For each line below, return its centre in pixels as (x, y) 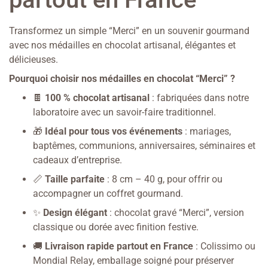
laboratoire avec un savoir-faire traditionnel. (124, 112)
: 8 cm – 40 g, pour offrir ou (164, 179)
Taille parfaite (75, 179)
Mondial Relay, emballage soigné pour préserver (133, 261)
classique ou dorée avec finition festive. (116, 227)
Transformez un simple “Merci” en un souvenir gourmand (129, 31)
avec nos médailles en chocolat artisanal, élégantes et (122, 45)
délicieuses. (33, 60)
